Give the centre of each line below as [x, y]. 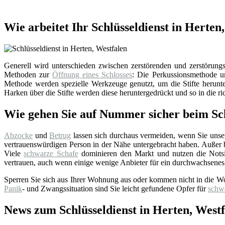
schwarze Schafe [51, 153]
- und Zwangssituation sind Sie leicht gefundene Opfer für [115, 188]
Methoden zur [28, 75]
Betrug [60, 135]
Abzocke [18, 135]
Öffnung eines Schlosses [92, 75]
